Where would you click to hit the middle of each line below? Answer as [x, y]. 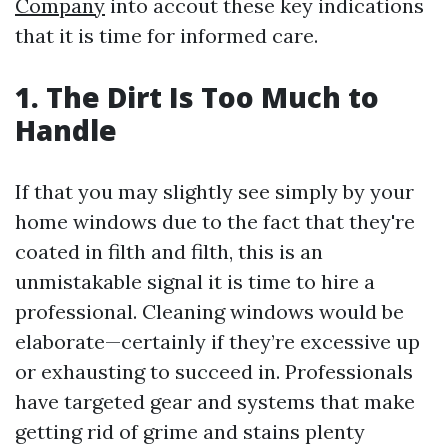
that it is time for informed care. [166, 35]
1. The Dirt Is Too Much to [197, 97]
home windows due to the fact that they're [215, 221]
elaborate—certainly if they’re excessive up [217, 341]
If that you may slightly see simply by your [214, 191]
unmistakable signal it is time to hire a [195, 281]
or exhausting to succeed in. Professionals [214, 371]
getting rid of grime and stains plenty [190, 431]
